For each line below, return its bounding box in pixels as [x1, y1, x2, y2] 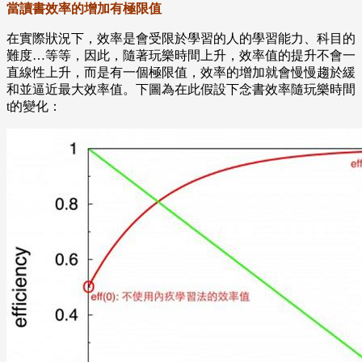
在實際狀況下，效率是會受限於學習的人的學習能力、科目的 [6, 32, 356, 46]
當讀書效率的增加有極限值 [6, 2, 162, 16]
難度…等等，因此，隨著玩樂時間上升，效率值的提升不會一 [6, 48, 356, 63]
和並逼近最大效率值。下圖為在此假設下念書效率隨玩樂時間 [6, 82, 356, 97]
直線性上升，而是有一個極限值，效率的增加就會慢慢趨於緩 [6, 65, 356, 80]
